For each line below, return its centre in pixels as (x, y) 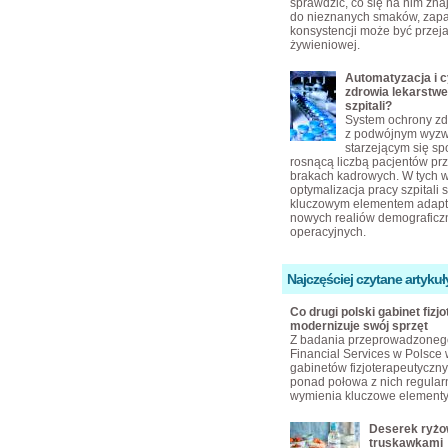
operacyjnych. (328, 232)
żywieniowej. (325, 45)
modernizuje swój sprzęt (359, 326)
